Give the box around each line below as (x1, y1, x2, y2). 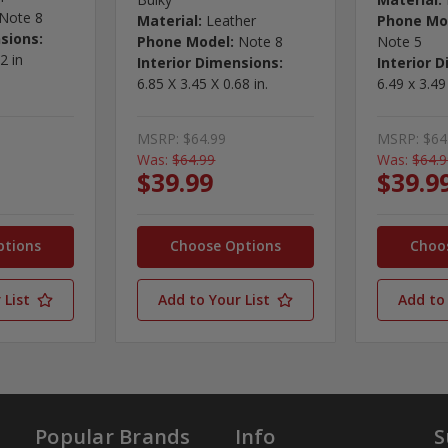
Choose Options (170, 235, 281, 255)
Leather (206, 10, 257, 30)
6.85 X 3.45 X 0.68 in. (137, 73, 269, 93)
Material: (137, 10, 203, 30)
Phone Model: (137, 31, 235, 51)
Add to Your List (158, 289, 270, 309)
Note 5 (377, 31, 423, 51)
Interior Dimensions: (137, 52, 284, 72)
